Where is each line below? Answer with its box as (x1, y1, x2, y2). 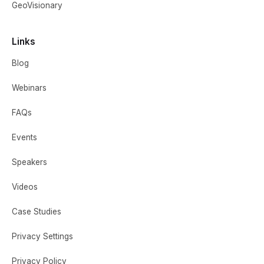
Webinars (12, 82, 47, 93)
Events (12, 132, 37, 142)
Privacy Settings (12, 231, 73, 241)
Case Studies (12, 206, 61, 216)
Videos (12, 181, 38, 192)
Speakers (12, 157, 47, 167)
